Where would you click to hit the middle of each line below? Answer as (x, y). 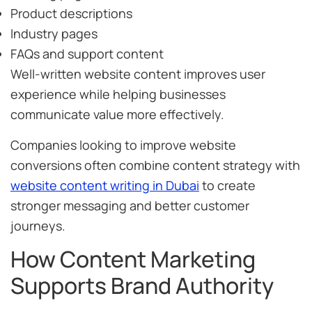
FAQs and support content (87, 54)
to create (227, 185)
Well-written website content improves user (138, 74)
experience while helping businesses (118, 94)
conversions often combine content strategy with (155, 165)
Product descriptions (71, 14)
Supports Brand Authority (142, 285)
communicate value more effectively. (117, 115)
